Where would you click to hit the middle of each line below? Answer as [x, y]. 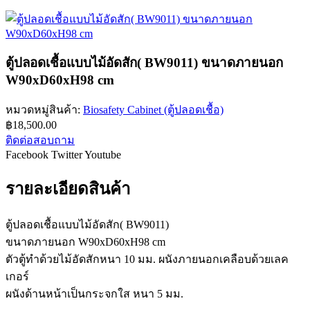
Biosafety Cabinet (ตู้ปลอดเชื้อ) [153, 109]
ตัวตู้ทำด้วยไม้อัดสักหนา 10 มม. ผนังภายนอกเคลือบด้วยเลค [147, 259]
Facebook [27, 154]
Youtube [103, 154]
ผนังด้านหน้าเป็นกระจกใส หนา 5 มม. [94, 293]
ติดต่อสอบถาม [40, 140]
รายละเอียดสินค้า [68, 189]
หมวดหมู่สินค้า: [44, 109]
